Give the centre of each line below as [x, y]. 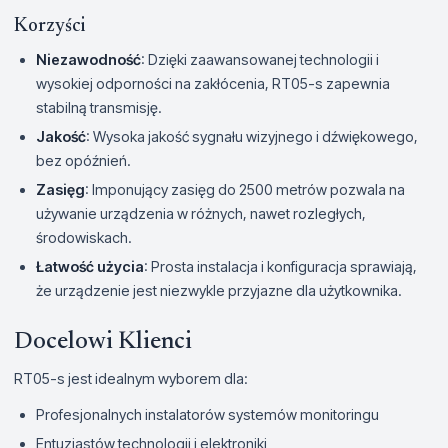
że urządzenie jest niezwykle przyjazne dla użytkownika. [219, 290]
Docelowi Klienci [103, 341]
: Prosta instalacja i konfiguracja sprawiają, [280, 266]
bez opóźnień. [83, 160]
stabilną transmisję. [99, 107]
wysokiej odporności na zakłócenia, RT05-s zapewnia [213, 83]
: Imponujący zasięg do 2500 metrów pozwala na [245, 189]
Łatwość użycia [90, 266]
